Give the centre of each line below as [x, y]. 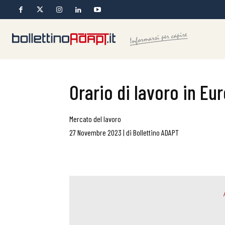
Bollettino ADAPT [156, 132]
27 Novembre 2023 [95, 132]
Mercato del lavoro [95, 119]
